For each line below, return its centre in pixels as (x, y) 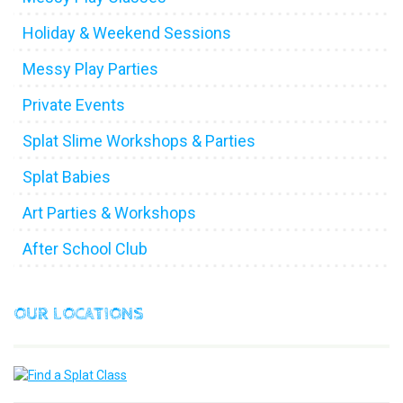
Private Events (74, 105)
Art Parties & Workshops (109, 213)
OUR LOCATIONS (79, 314)
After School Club (85, 249)
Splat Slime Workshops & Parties (139, 141)
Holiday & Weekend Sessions (127, 33)
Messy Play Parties (90, 69)
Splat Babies (67, 177)
